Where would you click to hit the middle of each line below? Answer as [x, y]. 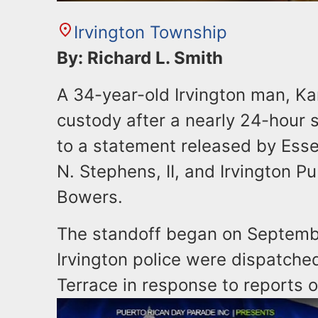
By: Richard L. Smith [140, 58]
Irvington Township [150, 32]
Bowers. [90, 197]
